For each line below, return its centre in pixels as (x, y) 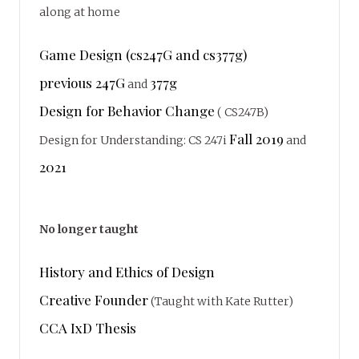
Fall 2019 (256, 138)
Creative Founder (94, 299)
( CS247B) (242, 112)
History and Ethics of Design (127, 271)
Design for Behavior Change (127, 110)
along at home (80, 12)
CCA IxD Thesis (88, 327)
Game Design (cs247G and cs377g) (143, 54)
